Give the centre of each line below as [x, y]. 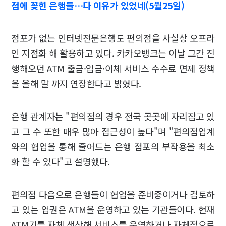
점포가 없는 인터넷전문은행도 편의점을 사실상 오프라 [113, 38]
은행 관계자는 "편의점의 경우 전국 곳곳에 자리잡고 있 [113, 116]
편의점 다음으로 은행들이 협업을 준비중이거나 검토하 [113, 194]
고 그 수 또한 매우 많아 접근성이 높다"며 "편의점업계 [113, 131]
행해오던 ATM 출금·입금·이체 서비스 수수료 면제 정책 [113, 68]
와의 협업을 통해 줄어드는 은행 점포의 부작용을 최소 [113, 146]
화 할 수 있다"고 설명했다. [62, 161]
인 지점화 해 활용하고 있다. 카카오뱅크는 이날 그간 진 [113, 53]
